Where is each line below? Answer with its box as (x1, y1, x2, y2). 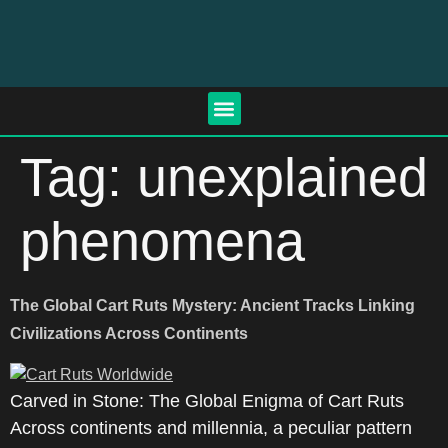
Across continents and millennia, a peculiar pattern (10, 418, 412, 438)
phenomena (20, 211, 305, 271)
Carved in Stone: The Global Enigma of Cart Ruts (10, 391, 404, 411)
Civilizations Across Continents (10, 325, 248, 342)
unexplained (137, 147, 428, 207)
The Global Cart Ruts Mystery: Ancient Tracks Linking (10, 297, 415, 314)
